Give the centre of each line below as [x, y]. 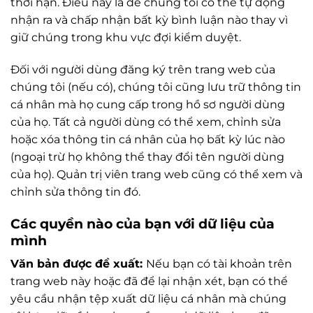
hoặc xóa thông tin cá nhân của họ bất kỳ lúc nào [148, 139]
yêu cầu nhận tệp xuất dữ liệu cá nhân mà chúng [148, 299]
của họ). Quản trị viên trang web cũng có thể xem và [156, 174]
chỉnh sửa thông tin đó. [75, 191]
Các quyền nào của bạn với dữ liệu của [143, 223]
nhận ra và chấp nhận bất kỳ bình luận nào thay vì [149, 20]
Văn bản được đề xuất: [78, 264]
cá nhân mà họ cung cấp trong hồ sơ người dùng [148, 104]
